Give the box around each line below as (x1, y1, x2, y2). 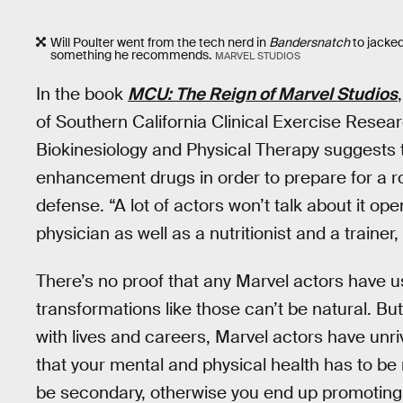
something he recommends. (50, 46, 211, 63)
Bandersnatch (269, 33, 350, 50)
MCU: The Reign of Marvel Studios (128, 83, 398, 106)
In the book (36, 83, 128, 106)
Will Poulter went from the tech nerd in (50, 33, 269, 50)
